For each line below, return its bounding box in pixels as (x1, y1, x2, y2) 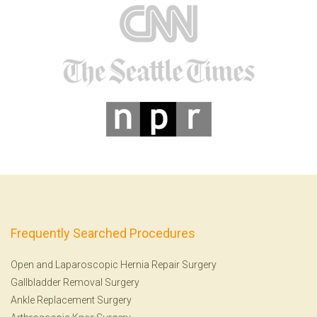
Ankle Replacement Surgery (11, 294, 132, 306)
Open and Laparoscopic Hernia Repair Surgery (11, 258, 217, 270)
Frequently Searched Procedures (11, 225, 195, 241)
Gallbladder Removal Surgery (11, 276, 139, 288)
